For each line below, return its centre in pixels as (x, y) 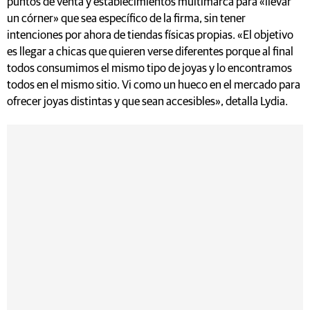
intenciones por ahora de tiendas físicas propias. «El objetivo (150, 35)
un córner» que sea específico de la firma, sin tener (126, 19)
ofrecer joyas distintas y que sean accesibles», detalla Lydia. (147, 102)
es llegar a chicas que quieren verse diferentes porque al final (150, 52)
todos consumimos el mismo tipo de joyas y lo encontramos (149, 69)
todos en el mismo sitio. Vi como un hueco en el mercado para (154, 85)
